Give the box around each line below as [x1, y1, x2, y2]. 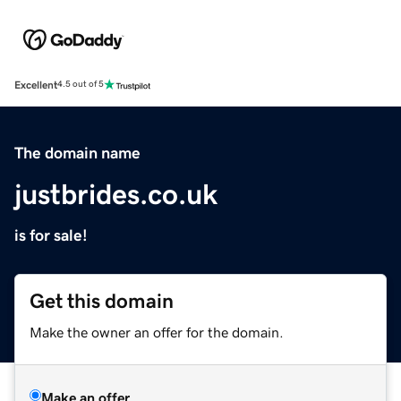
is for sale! [14, 226, 88, 243]
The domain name [14, 144, 141, 161]
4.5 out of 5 [57, 80, 104, 90]
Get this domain [30, 290, 174, 311]
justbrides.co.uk [14, 179, 218, 209]
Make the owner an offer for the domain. [30, 324, 284, 339]
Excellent [14, 79, 57, 90]
